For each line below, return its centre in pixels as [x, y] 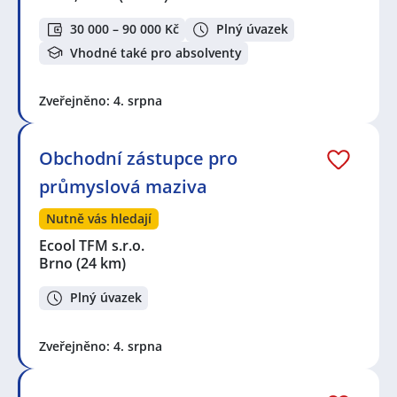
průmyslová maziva [123, 187]
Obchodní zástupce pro [138, 159]
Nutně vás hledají [99, 219]
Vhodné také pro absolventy [156, 52]
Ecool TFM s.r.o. [93, 246]
